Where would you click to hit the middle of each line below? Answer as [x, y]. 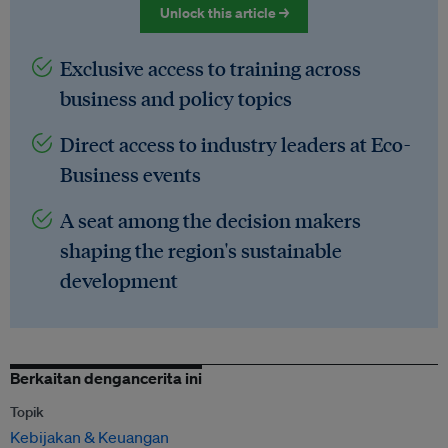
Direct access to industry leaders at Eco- [235, 144]
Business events [130, 174]
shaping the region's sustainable [201, 250]
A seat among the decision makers [210, 220]
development [119, 280]
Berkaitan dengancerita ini [106, 378]
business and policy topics [176, 98]
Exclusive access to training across [210, 68]
